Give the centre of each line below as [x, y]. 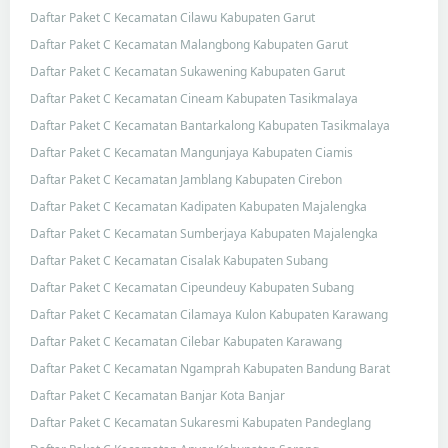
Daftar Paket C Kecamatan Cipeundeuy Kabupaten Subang [192, 287]
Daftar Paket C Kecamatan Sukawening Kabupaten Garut [187, 71]
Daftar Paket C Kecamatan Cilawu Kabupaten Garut [172, 17]
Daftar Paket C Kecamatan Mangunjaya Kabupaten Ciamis [191, 152]
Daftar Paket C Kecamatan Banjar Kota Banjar [157, 395]
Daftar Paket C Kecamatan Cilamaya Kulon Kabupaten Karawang [209, 314]
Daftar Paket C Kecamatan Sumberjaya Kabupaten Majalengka [204, 233]
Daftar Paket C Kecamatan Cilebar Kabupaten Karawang [186, 341]
